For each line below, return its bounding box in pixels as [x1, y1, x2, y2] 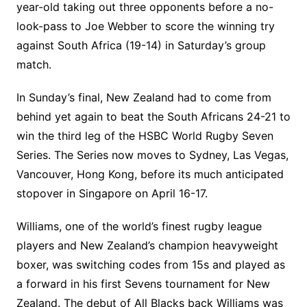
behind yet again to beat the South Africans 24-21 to [16, 110, 291, 123]
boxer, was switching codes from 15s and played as [16, 258, 285, 271]
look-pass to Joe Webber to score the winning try [16, 19, 275, 33]
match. [16, 58, 51, 71]
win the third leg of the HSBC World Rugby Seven [16, 129, 273, 143]
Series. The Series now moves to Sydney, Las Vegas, [16, 148, 288, 162]
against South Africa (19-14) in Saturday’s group [16, 38, 266, 52]
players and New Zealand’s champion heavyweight [16, 238, 278, 252]
